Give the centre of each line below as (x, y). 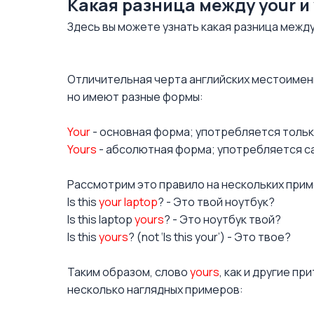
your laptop (128, 202)
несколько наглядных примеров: (155, 289)
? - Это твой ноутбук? (216, 202)
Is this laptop (101, 219)
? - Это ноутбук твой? (223, 219)
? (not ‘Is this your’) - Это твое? (210, 237)
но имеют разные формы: (135, 97)
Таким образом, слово (129, 272)
